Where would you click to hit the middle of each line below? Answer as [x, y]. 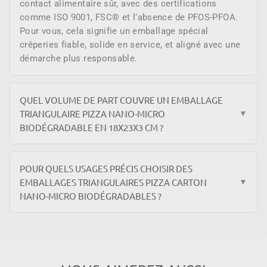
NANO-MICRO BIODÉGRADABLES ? [91, 195]
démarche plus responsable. [79, 58]
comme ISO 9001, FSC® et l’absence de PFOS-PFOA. [129, 17]
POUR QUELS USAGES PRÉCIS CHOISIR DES [106, 168]
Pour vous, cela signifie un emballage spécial [114, 31]
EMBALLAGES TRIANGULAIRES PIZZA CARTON [113, 182]
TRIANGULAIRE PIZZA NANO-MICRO [92, 113]
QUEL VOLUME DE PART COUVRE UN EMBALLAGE [121, 100]
